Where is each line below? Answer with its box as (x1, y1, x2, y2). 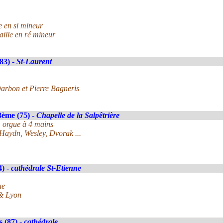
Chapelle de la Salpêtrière (36, 111, 119, 119)
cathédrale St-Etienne (11, 164, 81, 172)
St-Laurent (16, 57, 52, 66)
